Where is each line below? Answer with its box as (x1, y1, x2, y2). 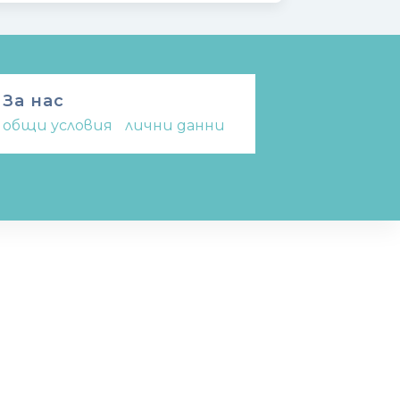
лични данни (124, 117, 225, 135)
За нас (2, 91, 64, 112)
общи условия (2, 117, 112, 135)
